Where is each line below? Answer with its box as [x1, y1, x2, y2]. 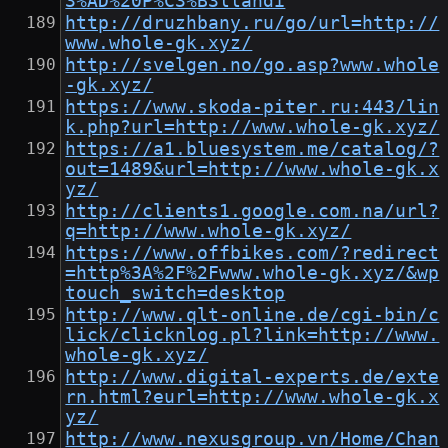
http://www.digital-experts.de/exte [65, 367, 440, 388]
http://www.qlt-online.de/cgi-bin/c [65, 305, 440, 326]
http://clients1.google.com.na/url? [65, 201, 440, 222]
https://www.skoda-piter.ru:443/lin [65, 97, 440, 118]
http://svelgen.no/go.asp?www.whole [65, 55, 440, 76]
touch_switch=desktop [65, 283, 286, 304]
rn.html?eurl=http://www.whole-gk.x [65, 387, 440, 408]
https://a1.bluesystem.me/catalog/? [65, 139, 440, 160]
